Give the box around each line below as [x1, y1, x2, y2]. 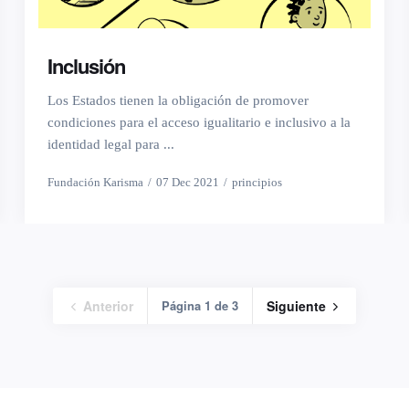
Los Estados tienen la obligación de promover [47, 93, 309, 109]
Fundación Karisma [47, 175, 144, 190]
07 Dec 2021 [156, 175, 220, 190]
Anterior [79, 297, 133, 316]
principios [232, 175, 283, 190]
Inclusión [47, 51, 126, 81]
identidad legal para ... [47, 137, 175, 152]
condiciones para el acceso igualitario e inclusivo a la [47, 115, 351, 131]
